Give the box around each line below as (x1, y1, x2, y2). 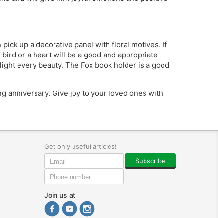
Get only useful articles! (44, 143, 117, 150)
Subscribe (135, 157, 165, 164)
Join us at (44, 191, 75, 199)
